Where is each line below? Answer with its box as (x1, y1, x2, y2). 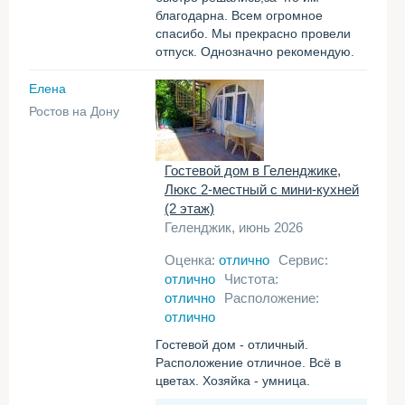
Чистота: (224, 271, 278, 287)
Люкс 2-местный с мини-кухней (165, 182, 359, 197)
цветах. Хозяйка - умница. (155, 373, 310, 388)
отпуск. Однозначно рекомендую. (155, 44, 354, 59)
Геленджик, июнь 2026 (165, 220, 303, 235)
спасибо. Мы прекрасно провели (155, 26, 351, 41)
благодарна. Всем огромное (155, 8, 323, 23)
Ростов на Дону (29, 104, 119, 118)
